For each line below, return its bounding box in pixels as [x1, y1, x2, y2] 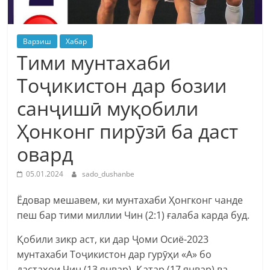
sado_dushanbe [82, 168, 135, 179]
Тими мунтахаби [17, 49, 171, 75]
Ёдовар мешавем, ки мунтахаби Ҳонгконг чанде [17, 193, 243, 207]
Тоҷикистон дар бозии [17, 72, 227, 98]
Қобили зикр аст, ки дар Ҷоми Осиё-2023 [17, 232, 209, 246]
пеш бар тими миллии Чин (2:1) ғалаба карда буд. [17, 208, 250, 222]
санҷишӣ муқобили [17, 95, 199, 121]
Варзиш [23, 36, 52, 46]
